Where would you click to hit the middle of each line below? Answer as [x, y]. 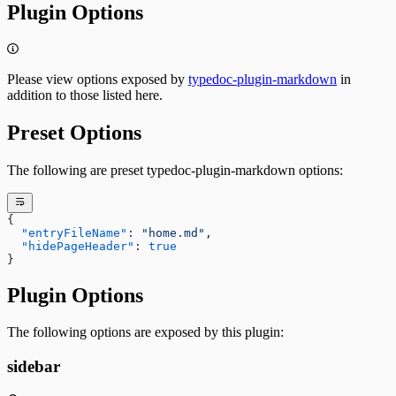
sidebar [34, 367]
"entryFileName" [67, 232]
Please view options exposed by [98, 80]
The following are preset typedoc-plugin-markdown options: [175, 171]
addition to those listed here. [85, 95]
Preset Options [74, 133]
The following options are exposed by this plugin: [145, 332]
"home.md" [173, 232]
